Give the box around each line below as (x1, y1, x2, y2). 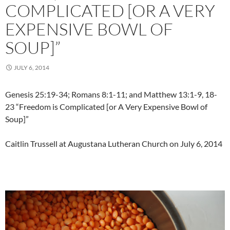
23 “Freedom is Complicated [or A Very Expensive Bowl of (5, 102, 207, 112)
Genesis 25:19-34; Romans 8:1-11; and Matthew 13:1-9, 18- (5, 89, 217, 100)
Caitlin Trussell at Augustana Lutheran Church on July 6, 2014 (5, 139, 222, 149)
